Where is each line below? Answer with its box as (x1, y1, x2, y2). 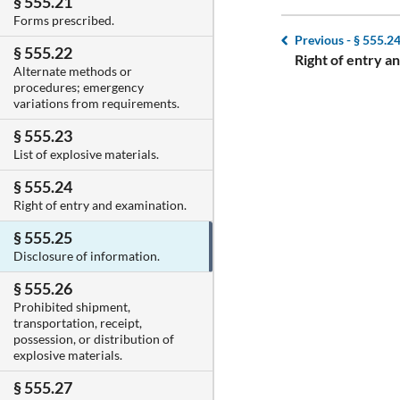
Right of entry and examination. (13, 197, 187, 213)
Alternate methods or (13, 63, 132, 79)
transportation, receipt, (13, 315, 142, 331)
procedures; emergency (13, 79, 144, 96)
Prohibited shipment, (13, 299, 130, 315)
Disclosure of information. (13, 248, 160, 264)
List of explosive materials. (13, 146, 159, 162)
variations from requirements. (13, 96, 179, 112)
